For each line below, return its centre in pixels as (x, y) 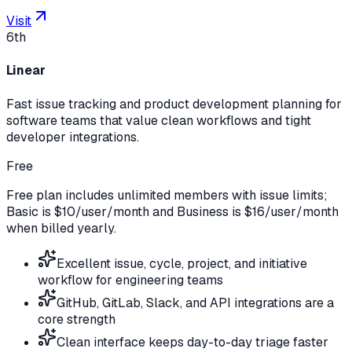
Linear (26, 71)
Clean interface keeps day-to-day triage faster (192, 342)
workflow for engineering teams (130, 280)
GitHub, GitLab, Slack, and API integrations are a (195, 302)
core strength (77, 319)
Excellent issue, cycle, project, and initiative (182, 263)
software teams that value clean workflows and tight (159, 120)
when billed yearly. (61, 228)
